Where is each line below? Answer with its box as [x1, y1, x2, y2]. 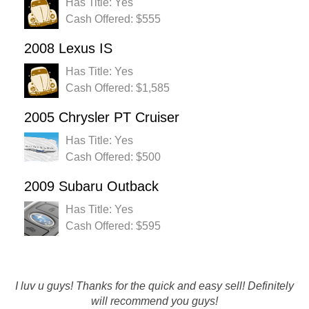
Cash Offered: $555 [66, 13, 161, 26]
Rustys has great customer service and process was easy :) [10, 288, 299, 300]
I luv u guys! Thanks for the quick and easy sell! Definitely [15, 280, 294, 292]
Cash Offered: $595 [66, 220, 161, 232]
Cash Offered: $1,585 [66, 82, 170, 94]
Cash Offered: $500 [66, 151, 161, 163]
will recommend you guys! [91, 295, 218, 308]
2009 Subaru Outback [24, 179, 159, 195]
